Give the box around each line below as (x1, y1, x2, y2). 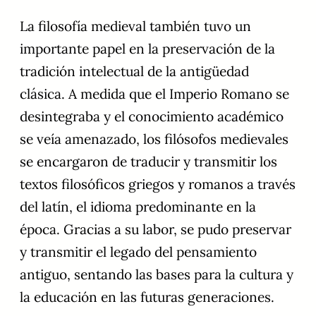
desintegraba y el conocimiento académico (20, 108, 284, 126)
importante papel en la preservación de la (20, 40, 275, 58)
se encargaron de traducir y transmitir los (20, 153, 277, 171)
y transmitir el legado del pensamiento (20, 243, 257, 261)
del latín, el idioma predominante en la (20, 198, 256, 216)
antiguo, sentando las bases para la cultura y (20, 266, 293, 284)
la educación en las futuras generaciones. (20, 288, 274, 306)
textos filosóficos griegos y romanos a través (20, 176, 296, 193)
